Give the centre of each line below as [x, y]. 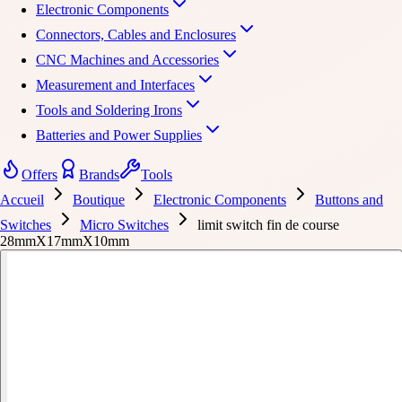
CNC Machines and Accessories [127, 60]
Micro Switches [124, 225]
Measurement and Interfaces [115, 85]
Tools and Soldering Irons [109, 110]
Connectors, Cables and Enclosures [136, 35]
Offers [39, 175]
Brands [99, 175]
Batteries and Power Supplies [119, 135]
